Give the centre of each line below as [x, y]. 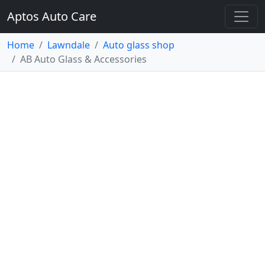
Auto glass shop [139, 45]
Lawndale [69, 45]
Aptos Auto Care [52, 16]
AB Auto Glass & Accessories [83, 59]
